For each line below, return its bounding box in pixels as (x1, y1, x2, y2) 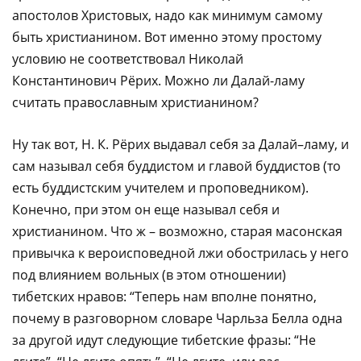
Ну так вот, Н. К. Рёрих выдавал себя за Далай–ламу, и (12, 135, 349, 153)
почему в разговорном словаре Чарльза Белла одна (12, 309, 342, 327)
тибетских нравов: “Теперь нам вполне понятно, (12, 287, 317, 305)
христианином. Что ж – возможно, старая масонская (12, 222, 342, 240)
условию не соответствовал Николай (12, 49, 243, 68)
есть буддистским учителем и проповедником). (12, 178, 309, 197)
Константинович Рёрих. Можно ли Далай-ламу (12, 71, 305, 89)
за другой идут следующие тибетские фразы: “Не (12, 330, 316, 349)
